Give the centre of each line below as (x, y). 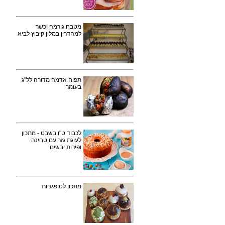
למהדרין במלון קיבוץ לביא (49, 34)
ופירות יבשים (66, 147)
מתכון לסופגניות (62, 186)
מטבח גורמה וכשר (59, 27)
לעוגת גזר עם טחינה (56, 140)
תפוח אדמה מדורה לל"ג (51, 80)
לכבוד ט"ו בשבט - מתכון (51, 133)
